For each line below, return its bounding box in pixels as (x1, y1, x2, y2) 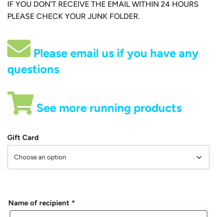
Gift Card (7, 133, 39, 142)
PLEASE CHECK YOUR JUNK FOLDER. (7, 11, 140, 21)
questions (7, 62, 59, 76)
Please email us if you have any (31, 46, 199, 60)
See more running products (33, 100, 182, 115)
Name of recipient (8, 198, 71, 207)
